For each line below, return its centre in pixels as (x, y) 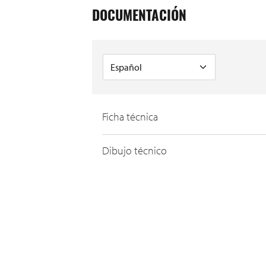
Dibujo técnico (134, 150)
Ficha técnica (130, 116)
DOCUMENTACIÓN (139, 17)
